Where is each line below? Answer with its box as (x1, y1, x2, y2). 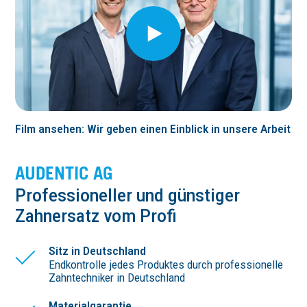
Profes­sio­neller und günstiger (15, 184, 241, 206)
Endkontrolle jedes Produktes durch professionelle (48, 258, 283, 272)
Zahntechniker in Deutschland (48, 271, 185, 285)
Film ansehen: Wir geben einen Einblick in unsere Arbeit (15, 122, 291, 136)
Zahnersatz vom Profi (15, 205, 177, 226)
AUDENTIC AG (15, 162, 113, 184)
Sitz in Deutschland (48, 245, 153, 258)
